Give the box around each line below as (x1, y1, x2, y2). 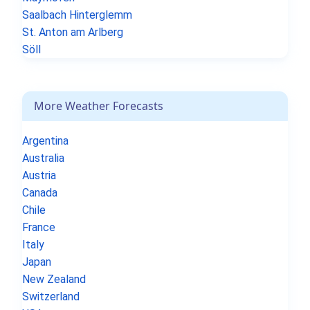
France (22, 220, 55, 234)
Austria (22, 168, 56, 182)
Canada (22, 185, 57, 199)
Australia (22, 151, 64, 165)
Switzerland (22, 289, 80, 303)
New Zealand (22, 272, 86, 286)
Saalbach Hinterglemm (22, 8, 132, 21)
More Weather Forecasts (34, 98, 163, 113)
